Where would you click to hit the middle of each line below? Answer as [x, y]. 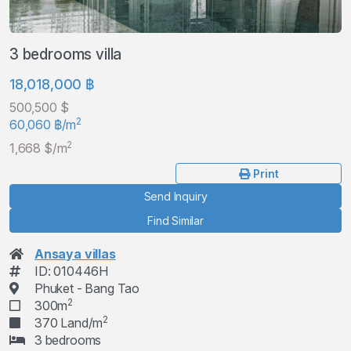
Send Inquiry [175, 196]
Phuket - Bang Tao [87, 288]
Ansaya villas [75, 254]
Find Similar [175, 221]
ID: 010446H [72, 271]
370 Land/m [69, 323]
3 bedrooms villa [66, 54]
